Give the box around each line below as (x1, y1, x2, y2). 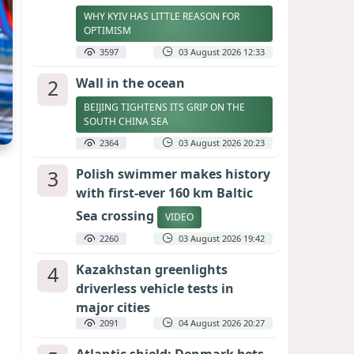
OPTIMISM (84, 24, 134, 37)
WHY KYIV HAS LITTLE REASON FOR (84, 9, 239, 23)
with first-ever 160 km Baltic (76, 184, 253, 201)
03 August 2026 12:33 (179, 46, 265, 58)
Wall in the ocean (76, 74, 185, 92)
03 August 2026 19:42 (179, 232, 265, 244)
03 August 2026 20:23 (179, 137, 265, 149)
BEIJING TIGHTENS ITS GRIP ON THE (84, 100, 245, 114)
